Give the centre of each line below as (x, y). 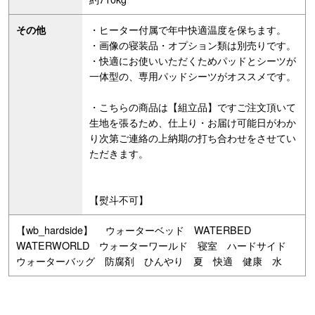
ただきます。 (119, 153)
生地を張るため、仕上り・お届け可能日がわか (193, 122)
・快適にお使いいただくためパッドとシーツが (193, 60)
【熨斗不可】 (119, 200)
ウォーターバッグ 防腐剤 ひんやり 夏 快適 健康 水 (149, 261)
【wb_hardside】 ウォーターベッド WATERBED (139, 230)
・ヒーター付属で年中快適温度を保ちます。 (188, 30)
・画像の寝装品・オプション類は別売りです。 (193, 45)
